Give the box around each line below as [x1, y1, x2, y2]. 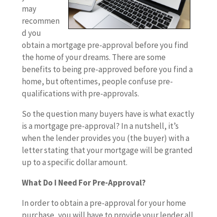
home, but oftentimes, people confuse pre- [21, 76, 173, 87]
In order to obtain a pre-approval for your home [21, 198, 186, 208]
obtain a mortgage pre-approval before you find [21, 40, 188, 50]
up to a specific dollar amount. [21, 157, 127, 168]
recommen [21, 15, 60, 26]
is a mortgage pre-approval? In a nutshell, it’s [21, 121, 179, 131]
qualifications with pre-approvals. [21, 88, 139, 99]
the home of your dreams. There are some [21, 52, 166, 62]
